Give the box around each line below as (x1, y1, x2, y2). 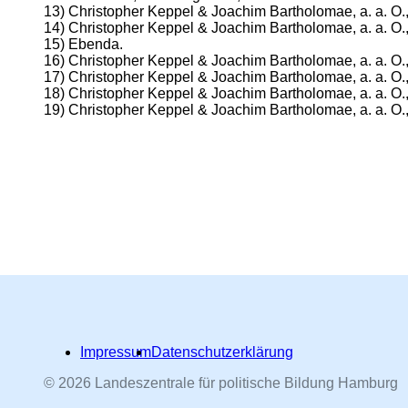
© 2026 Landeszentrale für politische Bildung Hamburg (44, 375, 398, 391)
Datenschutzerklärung (151, 344, 293, 360)
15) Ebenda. (44, 36, 123, 52)
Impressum (80, 344, 151, 360)
